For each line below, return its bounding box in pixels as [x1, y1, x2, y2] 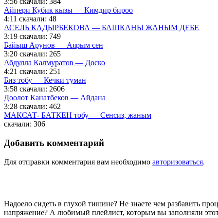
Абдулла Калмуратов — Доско [4, 58, 105, 67]
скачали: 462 [19, 102, 61, 111]
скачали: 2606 [19, 85, 65, 93]
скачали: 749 [19, 32, 61, 41]
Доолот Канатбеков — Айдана [4, 93, 106, 102]
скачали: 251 [19, 67, 61, 76]
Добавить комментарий [4, 137, 104, 148]
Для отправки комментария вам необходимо [4, 157, 152, 166]
